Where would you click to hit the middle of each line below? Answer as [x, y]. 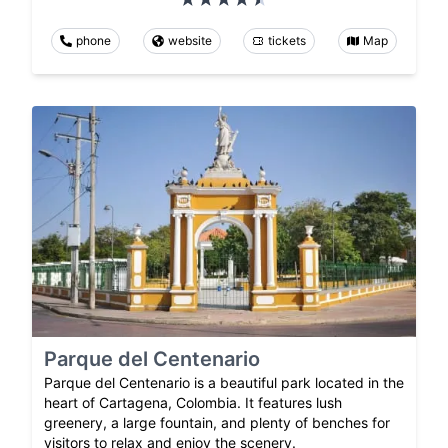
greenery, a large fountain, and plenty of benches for [217, 422]
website [189, 41]
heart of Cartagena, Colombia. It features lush [193, 402]
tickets [287, 41]
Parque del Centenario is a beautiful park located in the [224, 382]
